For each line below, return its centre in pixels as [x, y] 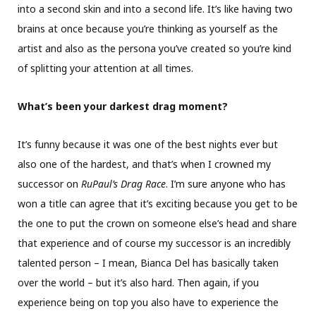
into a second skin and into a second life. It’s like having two [155, 8]
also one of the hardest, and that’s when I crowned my [144, 164]
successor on [49, 183]
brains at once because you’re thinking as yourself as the [148, 28]
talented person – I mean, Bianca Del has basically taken [148, 262]
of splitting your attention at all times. [105, 68]
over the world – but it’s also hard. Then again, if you [138, 282]
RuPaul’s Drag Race [123, 183]
